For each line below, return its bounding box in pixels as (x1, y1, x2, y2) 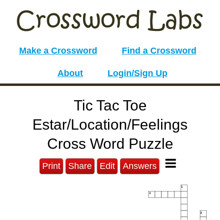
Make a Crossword (19, 46, 97, 55)
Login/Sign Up (108, 68, 167, 78)
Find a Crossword (121, 46, 196, 55)
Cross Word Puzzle (47, 136, 173, 152)
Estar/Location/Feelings (32, 116, 188, 133)
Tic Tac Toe (73, 97, 147, 113)
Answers (122, 161, 157, 171)
